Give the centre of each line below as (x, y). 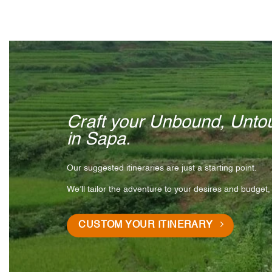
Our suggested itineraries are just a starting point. (161, 168)
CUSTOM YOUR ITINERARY (146, 226)
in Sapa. (98, 140)
